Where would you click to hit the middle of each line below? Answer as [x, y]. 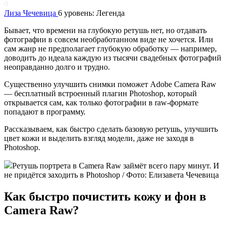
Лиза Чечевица [31, 13]
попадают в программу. [46, 111]
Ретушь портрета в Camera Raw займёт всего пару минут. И [116, 165]
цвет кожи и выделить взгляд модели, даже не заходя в [99, 138]
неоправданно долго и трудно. [58, 67]
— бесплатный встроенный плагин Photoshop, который [101, 93]
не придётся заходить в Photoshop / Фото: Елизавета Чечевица [111, 175]
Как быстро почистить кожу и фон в [105, 196]
